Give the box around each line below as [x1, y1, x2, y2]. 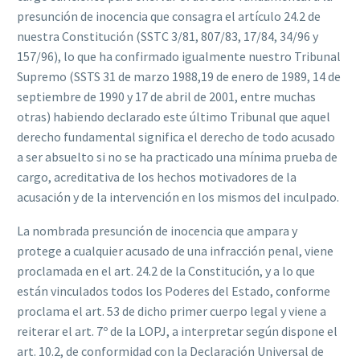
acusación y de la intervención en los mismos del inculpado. [17, 188, 339, 205]
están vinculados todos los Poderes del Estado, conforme [17, 283, 330, 300]
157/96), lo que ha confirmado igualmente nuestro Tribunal [17, 47, 341, 64]
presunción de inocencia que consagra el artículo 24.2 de [17, 7, 321, 24]
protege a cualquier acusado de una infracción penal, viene [17, 243, 333, 260]
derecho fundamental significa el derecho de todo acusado [17, 128, 335, 145]
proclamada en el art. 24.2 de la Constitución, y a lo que [17, 263, 315, 280]
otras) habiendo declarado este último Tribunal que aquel [17, 108, 330, 125]
